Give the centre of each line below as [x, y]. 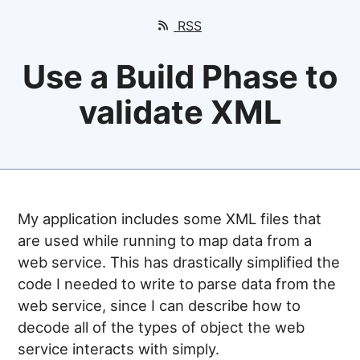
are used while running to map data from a [165, 241]
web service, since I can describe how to [160, 306]
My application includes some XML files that [170, 219]
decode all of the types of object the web [162, 327]
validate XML [180, 112]
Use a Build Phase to [180, 77]
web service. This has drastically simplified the [179, 262]
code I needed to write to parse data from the [177, 284]
